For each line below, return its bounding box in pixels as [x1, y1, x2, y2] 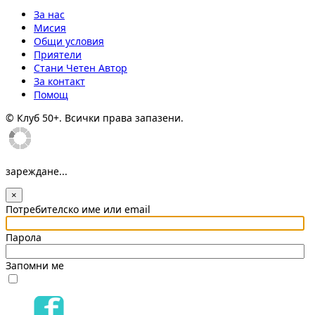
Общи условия [34, 34, 104, 48]
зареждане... [6, 164, 67, 178]
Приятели [34, 47, 82, 61]
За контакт [34, 74, 85, 88]
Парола [6, 230, 41, 244]
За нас [34, 7, 65, 21]
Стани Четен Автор [34, 60, 127, 75]
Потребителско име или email [6, 202, 150, 216]
